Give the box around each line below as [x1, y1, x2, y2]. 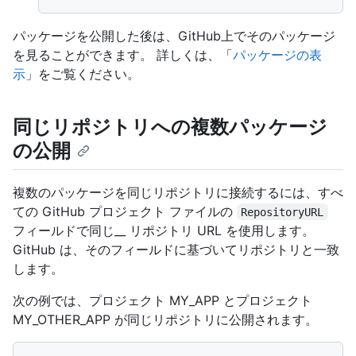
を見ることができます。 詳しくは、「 [13, 47, 233, 64]
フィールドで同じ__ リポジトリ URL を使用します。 [13, 222, 315, 238]
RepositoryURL [241, 205, 324, 219]
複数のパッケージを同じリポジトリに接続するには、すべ [13, 184, 343, 200]
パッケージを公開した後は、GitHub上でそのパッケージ [13, 28, 335, 44]
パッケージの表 [233, 47, 322, 64]
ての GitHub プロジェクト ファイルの [13, 203, 237, 219]
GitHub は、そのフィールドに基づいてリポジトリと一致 [13, 241, 339, 257]
